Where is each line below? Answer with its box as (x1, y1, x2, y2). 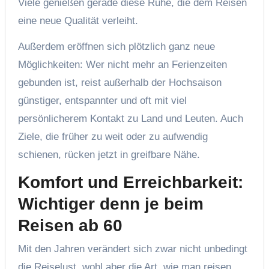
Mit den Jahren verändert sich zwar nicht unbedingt (17, 243, 247, 255)
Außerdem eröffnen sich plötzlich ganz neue (17, 40, 215, 52)
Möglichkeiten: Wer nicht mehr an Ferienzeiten (17, 58, 227, 70)
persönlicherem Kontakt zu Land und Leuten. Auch (17, 112, 243, 124)
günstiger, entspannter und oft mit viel (17, 94, 187, 106)
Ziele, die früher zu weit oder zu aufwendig (17, 130, 208, 142)
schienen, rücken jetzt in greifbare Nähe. (17, 148, 200, 160)
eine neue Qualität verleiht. (17, 14, 138, 26)
